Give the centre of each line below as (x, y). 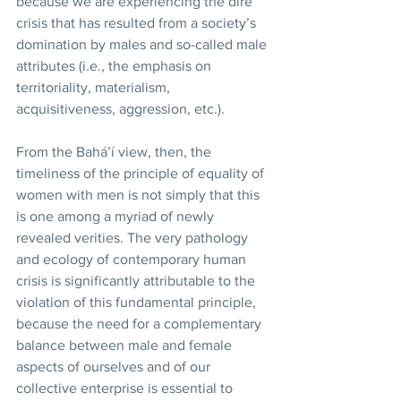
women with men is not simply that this (140, 195)
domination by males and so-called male (143, 44)
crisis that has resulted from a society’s (138, 23)
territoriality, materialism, (95, 87)
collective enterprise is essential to (126, 388)
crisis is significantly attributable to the (137, 281)
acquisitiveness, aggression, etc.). (122, 109)
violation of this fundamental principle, (138, 302)
